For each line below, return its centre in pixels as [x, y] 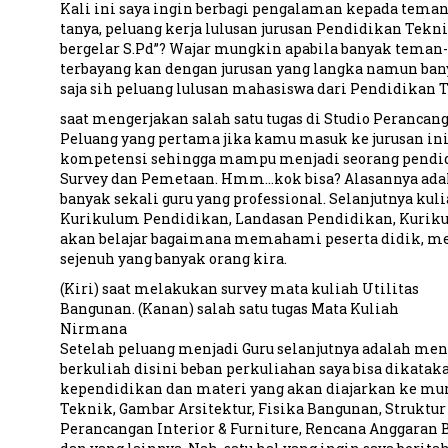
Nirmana [93, 328]
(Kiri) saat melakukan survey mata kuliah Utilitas [239, 288]
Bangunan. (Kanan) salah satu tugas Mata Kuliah [229, 308]
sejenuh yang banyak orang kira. [173, 258]
